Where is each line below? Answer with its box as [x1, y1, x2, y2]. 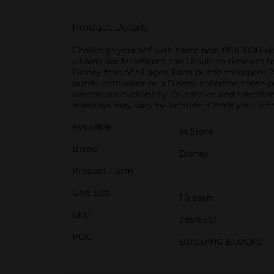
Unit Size [72, 187, 110, 198]
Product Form [72, 165, 133, 176]
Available [72, 121, 111, 132]
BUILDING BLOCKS [179, 236, 262, 247]
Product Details [72, 21, 148, 33]
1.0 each [179, 192, 212, 203]
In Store [179, 126, 213, 137]
